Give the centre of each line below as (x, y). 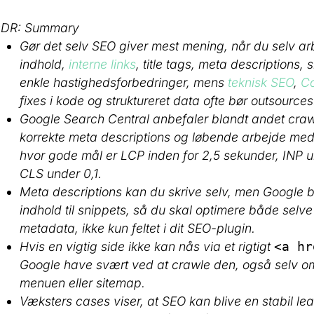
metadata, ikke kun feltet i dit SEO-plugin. (138, 228)
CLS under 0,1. (61, 174)
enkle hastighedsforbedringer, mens (124, 83)
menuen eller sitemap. (83, 283)
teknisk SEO (261, 83)
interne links (103, 64)
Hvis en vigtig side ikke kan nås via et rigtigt (147, 247)
